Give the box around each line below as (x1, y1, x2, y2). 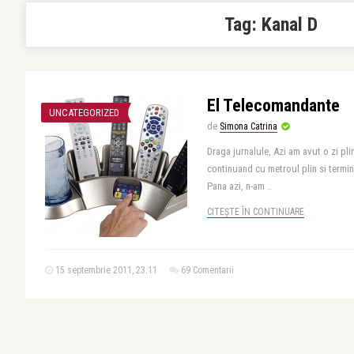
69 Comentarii (181, 265, 234, 276)
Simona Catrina (220, 121, 277, 132)
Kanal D (262, 13, 318, 36)
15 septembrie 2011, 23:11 (53, 265, 157, 276)
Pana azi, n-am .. (207, 180, 272, 192)
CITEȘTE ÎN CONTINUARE (207, 206, 304, 217)
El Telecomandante (207, 96, 340, 115)
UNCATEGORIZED (49, 107, 119, 119)
